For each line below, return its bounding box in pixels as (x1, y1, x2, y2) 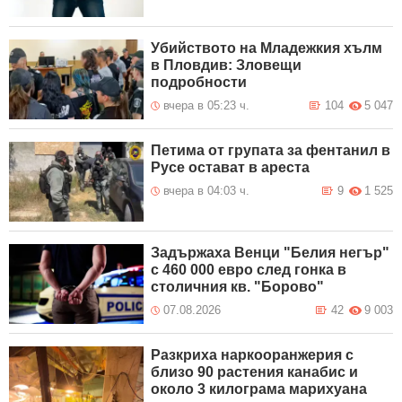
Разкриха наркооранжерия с (151, 347, 354, 363)
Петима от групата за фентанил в (151, 143, 391, 159)
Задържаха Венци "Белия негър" (151, 245, 390, 261)
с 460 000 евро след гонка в (151, 262, 347, 278)
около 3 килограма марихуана (151, 381, 368, 398)
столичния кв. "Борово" (151, 279, 325, 295)
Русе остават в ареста (151, 160, 310, 176)
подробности (151, 74, 248, 91)
